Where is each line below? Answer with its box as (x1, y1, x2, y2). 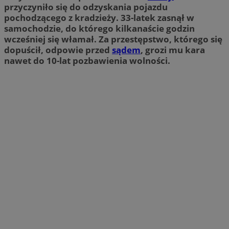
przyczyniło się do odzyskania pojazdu (4, 1, 168, 13)
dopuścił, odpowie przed (4, 44, 112, 56)
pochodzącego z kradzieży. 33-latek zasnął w (4, 12, 194, 24)
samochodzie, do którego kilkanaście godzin (4, 22, 195, 35)
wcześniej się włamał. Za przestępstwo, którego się (4, 33, 222, 45)
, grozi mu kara (141, 44, 205, 56)
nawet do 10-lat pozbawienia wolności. (4, 55, 170, 67)
